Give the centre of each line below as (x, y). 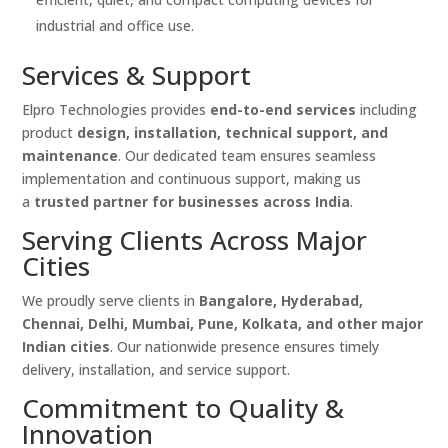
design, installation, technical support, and (233, 133)
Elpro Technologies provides (116, 110)
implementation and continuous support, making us (192, 179)
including (387, 110)
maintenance (70, 156)
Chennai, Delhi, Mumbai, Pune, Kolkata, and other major (223, 324)
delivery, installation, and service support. (156, 370)
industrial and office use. (115, 26)
